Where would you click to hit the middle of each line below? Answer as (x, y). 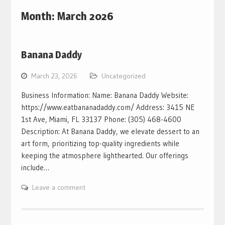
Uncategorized (123, 76)
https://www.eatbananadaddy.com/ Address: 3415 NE (108, 107)
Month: (39, 16)
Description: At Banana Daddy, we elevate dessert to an (110, 131)
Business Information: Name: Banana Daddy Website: (104, 95)
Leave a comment (59, 187)
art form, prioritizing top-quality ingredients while (100, 143)
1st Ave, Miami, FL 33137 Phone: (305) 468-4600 (101, 119)
